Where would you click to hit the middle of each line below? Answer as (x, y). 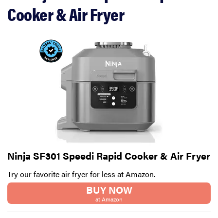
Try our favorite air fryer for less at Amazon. (81, 174)
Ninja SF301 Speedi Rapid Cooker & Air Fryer (109, 156)
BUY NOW (109, 190)
